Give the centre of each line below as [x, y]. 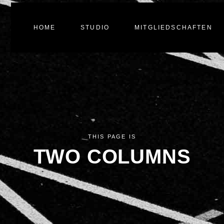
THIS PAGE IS [112, 136]
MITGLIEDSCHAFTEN [173, 27]
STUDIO [95, 27]
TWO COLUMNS [112, 156]
